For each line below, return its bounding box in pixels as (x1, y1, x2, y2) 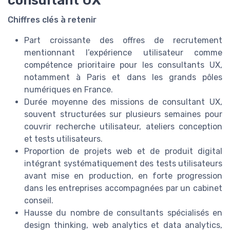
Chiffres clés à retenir (8, 14, 97, 25)
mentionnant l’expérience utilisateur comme (24, 47, 222, 57)
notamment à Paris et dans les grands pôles (24, 72, 222, 82)
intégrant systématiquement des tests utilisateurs (24, 158, 222, 168)
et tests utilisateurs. (24, 133, 103, 144)
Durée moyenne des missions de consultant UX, (24, 97, 222, 107)
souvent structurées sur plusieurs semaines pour (24, 109, 222, 119)
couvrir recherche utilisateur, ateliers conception (24, 121, 222, 131)
